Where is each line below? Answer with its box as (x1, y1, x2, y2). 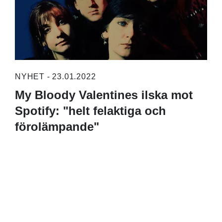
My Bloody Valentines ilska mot (14, 88, 193, 102)
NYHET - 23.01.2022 (14, 72, 96, 81)
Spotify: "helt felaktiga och (14, 104, 166, 117)
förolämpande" (14, 119, 99, 133)
